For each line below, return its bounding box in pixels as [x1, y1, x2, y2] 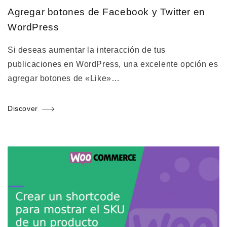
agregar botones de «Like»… [8, 74, 120, 83]
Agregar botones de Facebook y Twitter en [8, 7, 205, 18]
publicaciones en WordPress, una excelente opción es [8, 60, 218, 69]
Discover [8, 104, 38, 113]
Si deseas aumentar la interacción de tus [8, 46, 166, 55]
